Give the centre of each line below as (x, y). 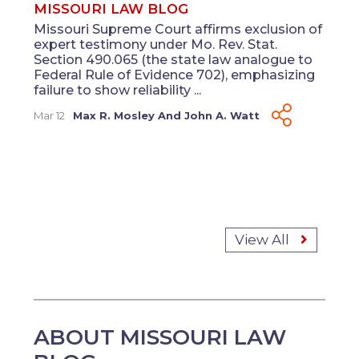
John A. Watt (222, 116)
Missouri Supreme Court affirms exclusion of (178, 30)
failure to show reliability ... (118, 91)
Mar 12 (50, 116)
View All (263, 240)
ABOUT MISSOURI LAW (160, 337)
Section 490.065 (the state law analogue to (173, 60)
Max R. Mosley (114, 116)
